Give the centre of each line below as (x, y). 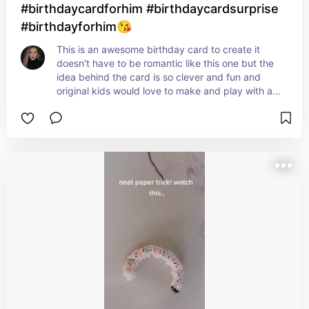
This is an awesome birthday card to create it (158, 49)
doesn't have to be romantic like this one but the (165, 63)
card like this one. (96, 104)
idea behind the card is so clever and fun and (159, 77)
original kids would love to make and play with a (165, 91)
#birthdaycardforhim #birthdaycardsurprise (150, 9)
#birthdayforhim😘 (76, 27)
